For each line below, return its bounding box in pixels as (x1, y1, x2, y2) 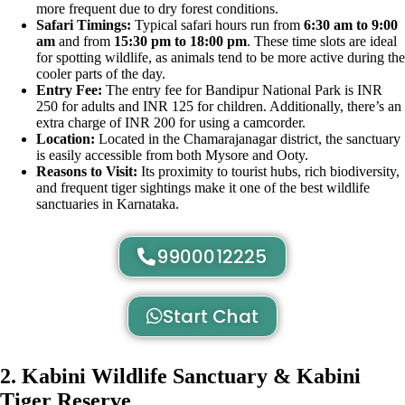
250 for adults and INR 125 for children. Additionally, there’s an (36, 99, 401, 115)
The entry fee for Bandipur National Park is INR (106, 82, 382, 99)
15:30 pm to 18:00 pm (114, 33, 247, 50)
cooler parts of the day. (36, 66, 165, 82)
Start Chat (163, 304, 259, 330)
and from (55, 33, 114, 50)
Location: (36, 131, 95, 147)
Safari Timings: (36, 17, 131, 33)
